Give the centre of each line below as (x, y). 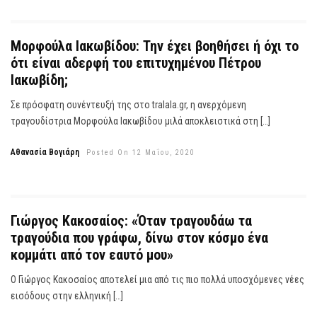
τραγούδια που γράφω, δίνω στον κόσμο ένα (139, 237)
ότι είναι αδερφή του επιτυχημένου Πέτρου (136, 63)
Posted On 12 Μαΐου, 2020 (141, 153)
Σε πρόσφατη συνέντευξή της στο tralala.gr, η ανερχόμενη (128, 105)
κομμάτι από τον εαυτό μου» (92, 254)
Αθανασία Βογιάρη (45, 152)
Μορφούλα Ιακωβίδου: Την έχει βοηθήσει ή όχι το (155, 46)
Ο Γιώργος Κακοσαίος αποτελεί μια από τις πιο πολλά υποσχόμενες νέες (157, 279)
